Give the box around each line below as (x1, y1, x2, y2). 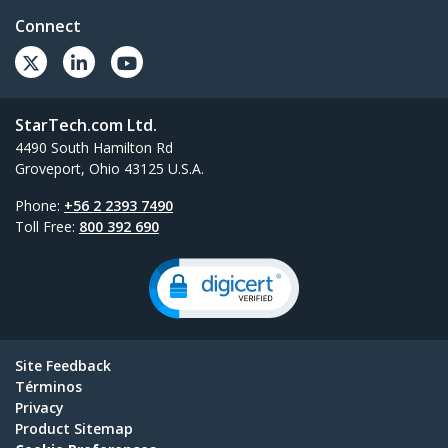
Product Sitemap (15, 419, 133, 439)
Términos (15, 377, 82, 397)
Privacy (15, 398, 64, 418)
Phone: (15, 196, 64, 216)
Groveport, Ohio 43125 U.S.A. (15, 159, 204, 179)
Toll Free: (15, 217, 79, 237)
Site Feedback (15, 356, 111, 376)
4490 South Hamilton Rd (15, 138, 173, 158)
